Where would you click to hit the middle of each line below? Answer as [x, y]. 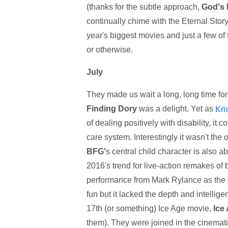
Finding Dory [111, 108]
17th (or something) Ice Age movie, [150, 209]
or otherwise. [109, 49]
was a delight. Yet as [176, 108]
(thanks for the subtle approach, [144, 7]
